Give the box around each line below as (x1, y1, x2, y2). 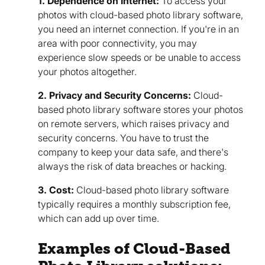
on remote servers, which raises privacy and (38, 118, 229, 130)
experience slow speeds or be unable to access (38, 51, 241, 64)
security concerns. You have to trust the (38, 132, 209, 144)
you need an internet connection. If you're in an (38, 23, 239, 35)
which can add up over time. (38, 212, 159, 225)
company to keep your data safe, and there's (38, 146, 228, 159)
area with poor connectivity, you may (38, 37, 197, 50)
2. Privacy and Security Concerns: (38, 89, 191, 102)
